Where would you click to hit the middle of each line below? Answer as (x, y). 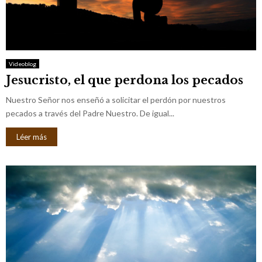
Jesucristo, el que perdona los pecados (125, 80)
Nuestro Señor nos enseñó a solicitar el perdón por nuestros (116, 99)
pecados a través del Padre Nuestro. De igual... (90, 113)
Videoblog (23, 63)
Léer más (32, 137)
